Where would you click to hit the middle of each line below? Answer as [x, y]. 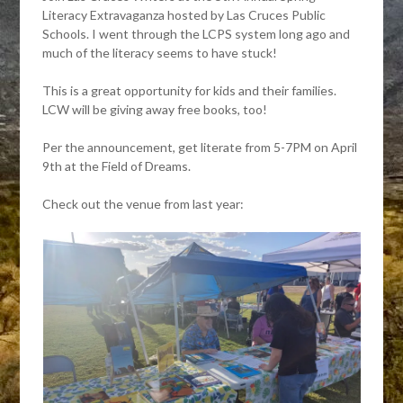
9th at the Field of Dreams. [117, 166]
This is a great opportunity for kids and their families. [190, 90]
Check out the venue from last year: [143, 204]
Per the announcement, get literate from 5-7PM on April [200, 147]
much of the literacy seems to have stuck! [160, 53]
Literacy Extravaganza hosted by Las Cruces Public [184, 15]
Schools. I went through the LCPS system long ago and [197, 34]
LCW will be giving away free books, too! [155, 109]
